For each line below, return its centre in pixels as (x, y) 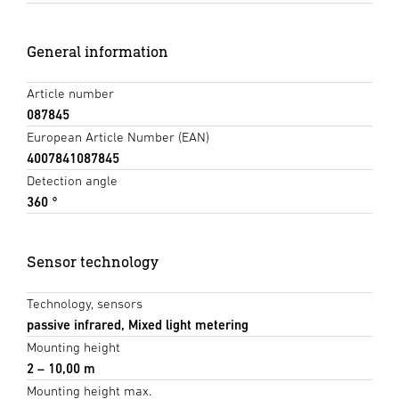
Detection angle (72, 180)
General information (98, 51)
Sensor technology (93, 261)
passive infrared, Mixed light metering (138, 324)
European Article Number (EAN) (118, 136)
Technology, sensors (85, 303)
